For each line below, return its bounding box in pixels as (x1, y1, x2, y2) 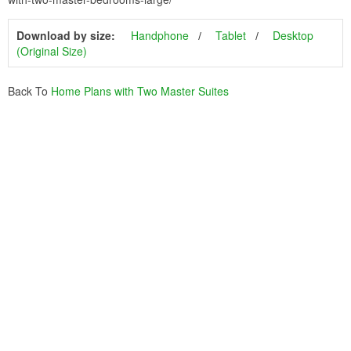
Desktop (273, 27, 313, 43)
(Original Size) (16, 42, 87, 59)
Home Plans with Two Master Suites (51, 82, 229, 99)
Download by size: (16, 27, 115, 43)
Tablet (215, 27, 246, 43)
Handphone (131, 27, 189, 43)
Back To (8, 82, 51, 99)
